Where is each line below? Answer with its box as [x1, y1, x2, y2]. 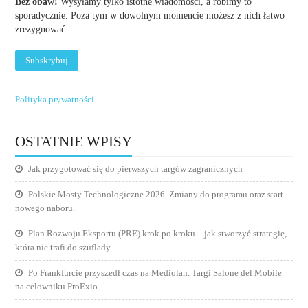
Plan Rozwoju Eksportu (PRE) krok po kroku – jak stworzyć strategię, [28, 228, 287, 239]
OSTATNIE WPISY [15, 133, 133, 149]
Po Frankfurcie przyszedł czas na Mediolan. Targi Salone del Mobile [28, 267, 283, 278]
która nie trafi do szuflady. [15, 241, 113, 252]
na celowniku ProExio [15, 280, 98, 291]
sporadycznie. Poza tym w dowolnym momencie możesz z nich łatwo [15, 10, 285, 21]
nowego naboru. [15, 202, 76, 213]
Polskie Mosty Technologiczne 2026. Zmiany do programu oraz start [28, 188, 284, 199]
